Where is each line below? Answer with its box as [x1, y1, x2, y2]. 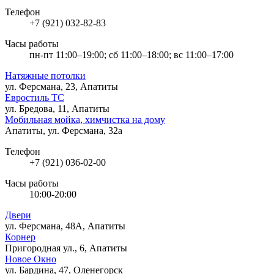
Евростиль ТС [5, 92, 64, 103]
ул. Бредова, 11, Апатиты [5, 103, 109, 114]
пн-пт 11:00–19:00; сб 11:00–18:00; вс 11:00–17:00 [29, 49, 234, 60]
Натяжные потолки [5, 70, 86, 81]
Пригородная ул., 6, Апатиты [5, 242, 127, 253]
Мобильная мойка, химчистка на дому [5, 114, 165, 125]
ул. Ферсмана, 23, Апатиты [5, 81, 118, 92]
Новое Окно [5, 253, 56, 264]
